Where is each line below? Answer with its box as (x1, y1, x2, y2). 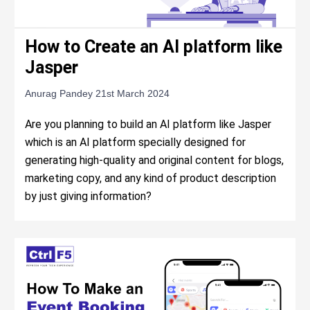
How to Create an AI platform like (25, 37, 283, 57)
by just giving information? (25, 190, 152, 203)
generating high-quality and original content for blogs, (25, 154, 284, 167)
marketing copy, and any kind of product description (25, 172, 277, 185)
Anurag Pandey (25, 88, 96, 100)
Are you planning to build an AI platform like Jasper (25, 118, 272, 131)
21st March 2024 (95, 88, 170, 100)
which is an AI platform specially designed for (25, 136, 246, 149)
